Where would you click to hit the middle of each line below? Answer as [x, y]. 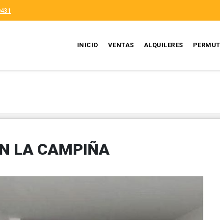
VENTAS [121, 45]
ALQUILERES [163, 45]
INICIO [87, 45]
